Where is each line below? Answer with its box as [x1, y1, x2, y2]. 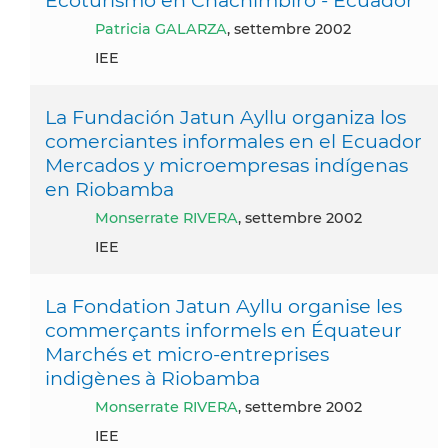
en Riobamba [45, 176, 174, 201]
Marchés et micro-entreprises [45, 341, 329, 366]
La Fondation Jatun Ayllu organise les [45, 293, 402, 318]
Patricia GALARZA [105, 19, 227, 38]
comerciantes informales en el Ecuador [45, 128, 422, 153]
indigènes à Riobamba [45, 365, 260, 390]
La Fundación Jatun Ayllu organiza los [45, 104, 406, 129]
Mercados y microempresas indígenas [45, 152, 408, 177]
